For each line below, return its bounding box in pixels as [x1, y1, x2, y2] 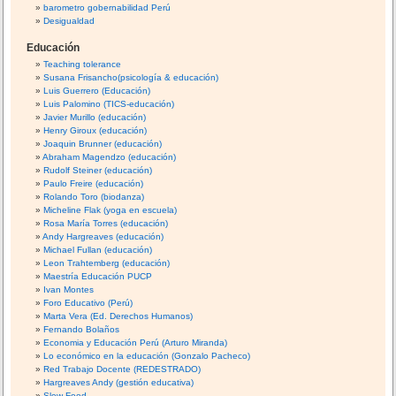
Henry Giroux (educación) [43, 126, 148, 136]
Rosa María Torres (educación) [43, 218, 169, 229]
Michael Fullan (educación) [43, 245, 153, 255]
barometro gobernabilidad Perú [43, 3, 171, 13]
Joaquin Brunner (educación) [43, 139, 163, 149]
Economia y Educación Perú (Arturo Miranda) [43, 338, 228, 348]
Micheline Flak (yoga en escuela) [43, 205, 178, 216]
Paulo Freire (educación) [43, 179, 144, 189]
